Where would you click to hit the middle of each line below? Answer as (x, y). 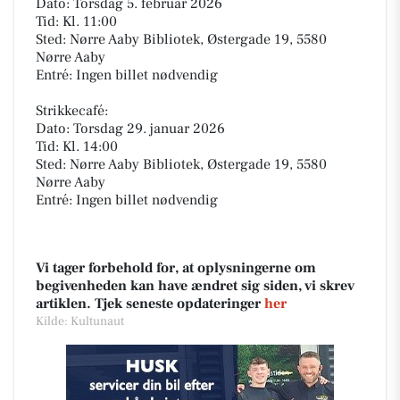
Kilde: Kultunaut (80, 322)
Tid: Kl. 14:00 (77, 147)
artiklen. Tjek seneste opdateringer (150, 304)
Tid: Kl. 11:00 (76, 22)
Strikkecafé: (72, 111)
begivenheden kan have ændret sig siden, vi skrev (195, 286)
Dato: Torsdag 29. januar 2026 (130, 129)
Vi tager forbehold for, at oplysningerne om (176, 268)
